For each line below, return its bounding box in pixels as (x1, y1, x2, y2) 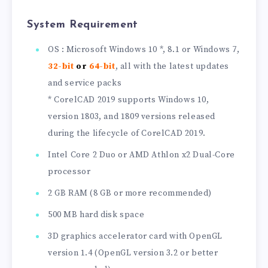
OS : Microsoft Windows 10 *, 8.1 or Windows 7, (48, 44, 240, 55)
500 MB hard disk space (48, 209, 145, 220)
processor (48, 166, 91, 177)
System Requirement (27, 19, 138, 31)
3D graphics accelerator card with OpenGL (48, 230, 223, 242)
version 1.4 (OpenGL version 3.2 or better (48, 247, 218, 258)
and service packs (48, 77, 122, 89)
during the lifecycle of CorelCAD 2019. (48, 127, 206, 139)
